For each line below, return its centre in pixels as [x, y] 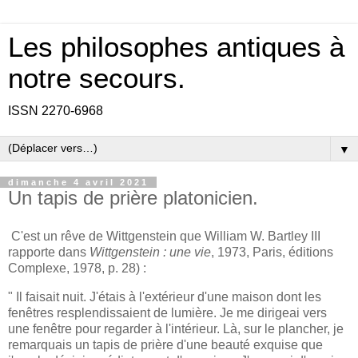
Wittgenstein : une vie [150, 252]
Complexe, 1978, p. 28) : [77, 268]
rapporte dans [49, 252]
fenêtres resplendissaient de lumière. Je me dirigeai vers [167, 312]
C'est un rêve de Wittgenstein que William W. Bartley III [164, 236]
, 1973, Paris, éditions [272, 252]
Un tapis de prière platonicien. [133, 198]
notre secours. [97, 78]
